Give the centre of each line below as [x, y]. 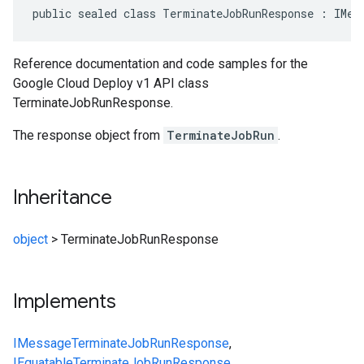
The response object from [88, 135]
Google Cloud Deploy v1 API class [111, 83]
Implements [65, 301]
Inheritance [63, 197]
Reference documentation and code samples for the [160, 64]
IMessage [42, 343]
